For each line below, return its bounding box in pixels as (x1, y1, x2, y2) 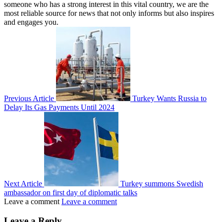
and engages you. (4, 18, 58, 27)
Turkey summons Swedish (120, 179, 203, 188)
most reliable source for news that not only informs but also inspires (4, 9, 214, 18)
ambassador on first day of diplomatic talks (4, 188, 137, 197)
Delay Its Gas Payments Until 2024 (4, 103, 114, 112)
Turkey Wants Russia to (132, 94, 207, 103)
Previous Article (4, 94, 54, 103)
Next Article (4, 179, 42, 188)
